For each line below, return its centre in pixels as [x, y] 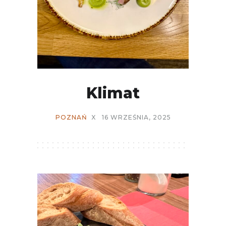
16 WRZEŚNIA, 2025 [136, 117]
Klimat [113, 93]
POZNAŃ [71, 117]
